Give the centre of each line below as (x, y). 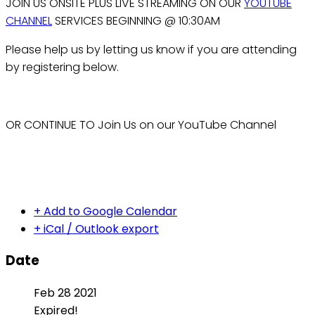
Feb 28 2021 (65, 293)
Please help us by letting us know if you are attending (151, 49)
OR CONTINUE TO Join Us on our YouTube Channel (141, 124)
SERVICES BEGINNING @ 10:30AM (136, 20)
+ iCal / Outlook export (96, 229)
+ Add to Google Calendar (105, 211)
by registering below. (62, 67)
